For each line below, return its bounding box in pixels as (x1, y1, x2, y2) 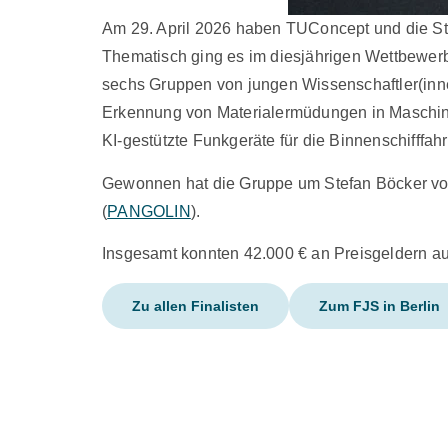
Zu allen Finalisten (132, 297, 259, 314)
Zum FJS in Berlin (319, 297, 440, 314)
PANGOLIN (107, 202, 191, 220)
